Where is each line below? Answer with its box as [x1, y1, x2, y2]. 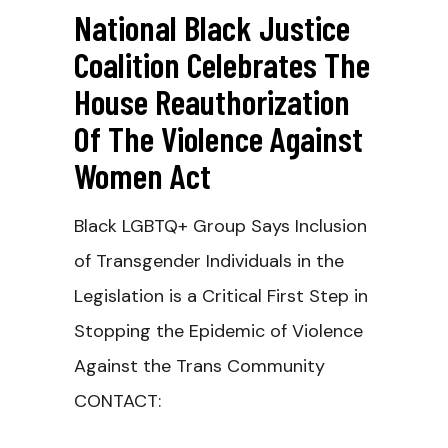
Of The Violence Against [74, 117, 363, 159]
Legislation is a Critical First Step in [74, 284, 368, 308]
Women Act [74, 154, 211, 196]
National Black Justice [74, 6, 350, 48]
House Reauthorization [74, 80, 350, 122]
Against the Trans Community [74, 354, 330, 378]
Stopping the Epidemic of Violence [74, 319, 363, 343]
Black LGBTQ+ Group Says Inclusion [74, 214, 367, 238]
